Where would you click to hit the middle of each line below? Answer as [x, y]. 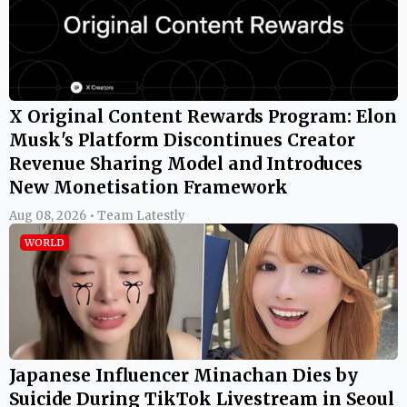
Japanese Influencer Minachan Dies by [184, 375]
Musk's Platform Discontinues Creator [182, 139]
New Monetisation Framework [149, 187]
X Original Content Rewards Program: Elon [203, 116]
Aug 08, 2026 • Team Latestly [97, 215]
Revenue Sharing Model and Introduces [186, 163]
